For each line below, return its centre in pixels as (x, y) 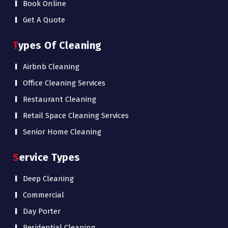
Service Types (50, 157)
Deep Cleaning (48, 179)
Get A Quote (44, 20)
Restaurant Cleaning (60, 99)
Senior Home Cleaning (62, 132)
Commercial (44, 195)
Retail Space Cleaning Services (76, 116)
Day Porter (42, 211)
